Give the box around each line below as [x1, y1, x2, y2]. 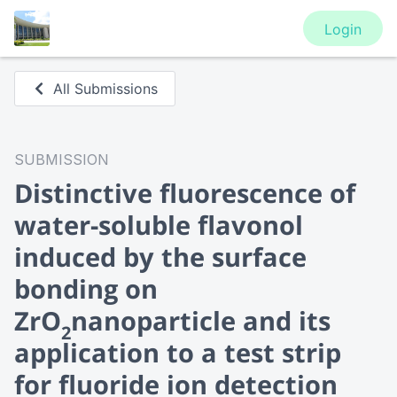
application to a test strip [14, 335, 341, 370]
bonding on [14, 271, 158, 306]
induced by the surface [14, 239, 307, 274]
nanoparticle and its [71, 303, 331, 338]
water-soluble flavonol [14, 207, 303, 242]
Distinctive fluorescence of [14, 175, 355, 210]
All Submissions [53, 80, 159, 97]
